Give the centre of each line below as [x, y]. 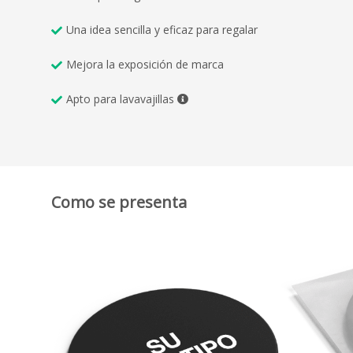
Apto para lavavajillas [122, 99]
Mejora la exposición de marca [145, 65]
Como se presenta [119, 203]
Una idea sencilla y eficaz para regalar [162, 30]
